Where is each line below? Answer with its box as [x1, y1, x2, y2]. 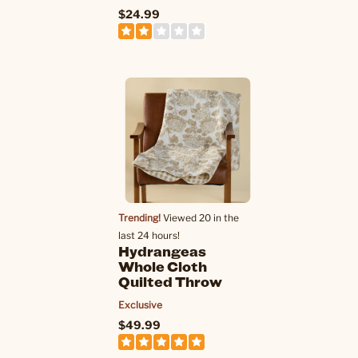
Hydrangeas [118, 241, 206, 261]
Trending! [118, 212, 161, 224]
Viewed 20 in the [161, 212, 239, 224]
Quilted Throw [118, 272, 222, 291]
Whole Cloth [118, 257, 207, 276]
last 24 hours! [118, 229, 180, 241]
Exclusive [118, 299, 162, 311]
